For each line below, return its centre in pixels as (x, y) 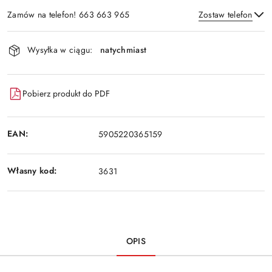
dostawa (32, 73)
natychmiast (124, 50)
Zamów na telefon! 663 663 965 (69, 14)
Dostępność (43, 39)
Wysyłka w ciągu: (60, 50)
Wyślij (136, 69)
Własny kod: (32, 171)
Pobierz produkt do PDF (66, 94)
